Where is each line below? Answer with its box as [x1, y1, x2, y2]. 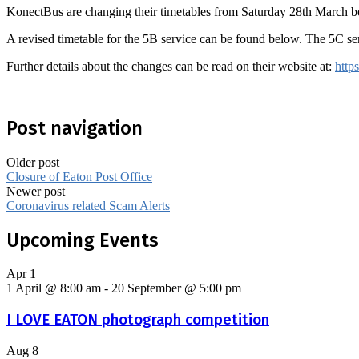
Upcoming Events [6, 228, 159, 252]
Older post [6, 155, 59, 169]
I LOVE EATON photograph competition [6, 311, 269, 329]
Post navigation [6, 116, 143, 139]
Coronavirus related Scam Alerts [6, 198, 170, 212]
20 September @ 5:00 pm [111, 281, 241, 296]
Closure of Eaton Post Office [6, 169, 152, 184]
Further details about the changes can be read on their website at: [6, 58, 335, 73]
